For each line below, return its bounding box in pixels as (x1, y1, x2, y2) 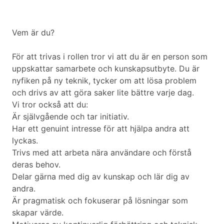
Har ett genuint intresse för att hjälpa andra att (12, 123, 189, 134)
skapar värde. (12, 207, 63, 218)
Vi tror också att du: (12, 99, 88, 110)
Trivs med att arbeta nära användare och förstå (12, 147, 191, 158)
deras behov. (12, 159, 60, 170)
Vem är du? (12, 27, 54, 38)
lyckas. (12, 135, 38, 146)
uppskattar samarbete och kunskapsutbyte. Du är (12, 63, 199, 74)
